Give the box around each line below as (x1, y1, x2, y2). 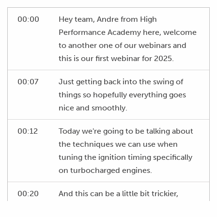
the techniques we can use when (59, 139, 178, 149)
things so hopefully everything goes (59, 90, 186, 99)
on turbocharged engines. (59, 165, 152, 175)
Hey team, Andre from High (59, 14, 157, 24)
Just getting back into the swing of (59, 77, 183, 86)
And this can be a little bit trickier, (59, 188, 178, 198)
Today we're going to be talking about (59, 126, 193, 136)
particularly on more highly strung (59, 201, 181, 211)
